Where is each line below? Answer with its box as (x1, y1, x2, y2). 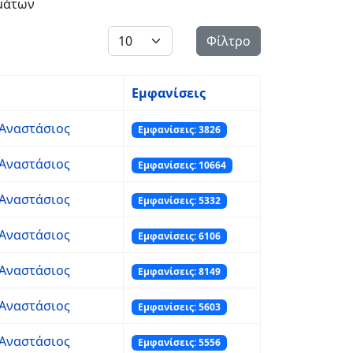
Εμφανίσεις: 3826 (137, 123, 221, 136)
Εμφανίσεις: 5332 (137, 194, 221, 207)
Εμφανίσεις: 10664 (137, 158, 226, 172)
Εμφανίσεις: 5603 (137, 300, 221, 314)
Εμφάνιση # (107, 26, 178, 43)
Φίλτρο (206, 32, 251, 50)
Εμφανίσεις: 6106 (137, 229, 221, 243)
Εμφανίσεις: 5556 (137, 336, 221, 349)
